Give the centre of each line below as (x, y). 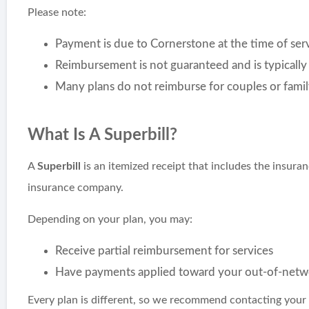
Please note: (57, 12)
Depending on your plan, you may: (110, 219)
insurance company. (76, 188)
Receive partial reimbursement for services (165, 250)
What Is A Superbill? (103, 136)
